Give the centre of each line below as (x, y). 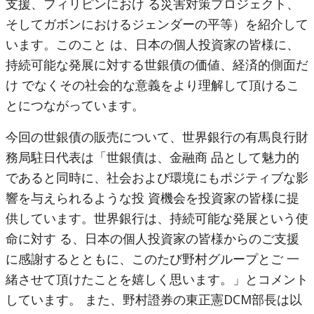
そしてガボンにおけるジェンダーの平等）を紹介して (157, 24)
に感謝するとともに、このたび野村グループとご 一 (152, 259)
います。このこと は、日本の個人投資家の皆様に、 (152, 44)
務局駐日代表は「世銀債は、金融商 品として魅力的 (152, 157)
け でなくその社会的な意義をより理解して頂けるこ (152, 85)
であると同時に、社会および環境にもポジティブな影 (157, 177)
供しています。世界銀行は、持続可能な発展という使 (157, 218)
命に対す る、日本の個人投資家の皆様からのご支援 (152, 238)
